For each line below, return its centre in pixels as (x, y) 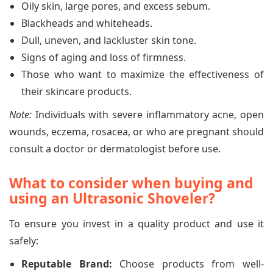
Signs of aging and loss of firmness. (104, 58)
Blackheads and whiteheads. (87, 23)
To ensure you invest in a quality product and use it (136, 224)
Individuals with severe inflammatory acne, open (148, 115)
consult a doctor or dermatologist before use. (115, 149)
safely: (24, 241)
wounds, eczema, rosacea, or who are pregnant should (136, 132)
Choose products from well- (188, 264)
